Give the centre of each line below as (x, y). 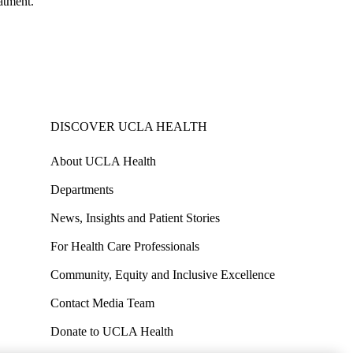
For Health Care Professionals (125, 246)
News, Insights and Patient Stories (135, 217)
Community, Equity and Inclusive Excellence (163, 274)
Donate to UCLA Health (112, 331)
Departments (82, 189)
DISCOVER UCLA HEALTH (129, 126)
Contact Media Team (102, 303)
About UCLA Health (103, 161)
